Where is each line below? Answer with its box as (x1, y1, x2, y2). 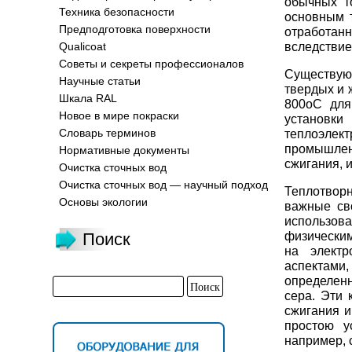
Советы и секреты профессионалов (59, 57, 244, 70)
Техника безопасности (59, 5, 174, 18)
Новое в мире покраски (59, 109, 179, 122)
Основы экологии (59, 196, 148, 208)
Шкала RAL (59, 92, 117, 104)
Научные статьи (59, 75, 141, 87)
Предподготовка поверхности (59, 23, 211, 35)
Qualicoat (59, 40, 106, 53)
